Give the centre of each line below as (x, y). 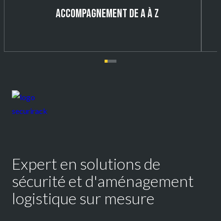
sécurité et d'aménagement (103, 181)
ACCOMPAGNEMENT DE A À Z (107, 14)
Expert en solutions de (86, 163)
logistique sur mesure (83, 198)
